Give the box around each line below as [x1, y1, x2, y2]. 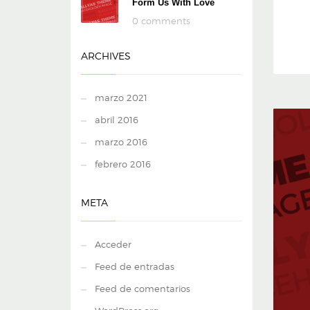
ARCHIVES [81, 50, 131, 62]
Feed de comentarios [95, 283, 190, 294]
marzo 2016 [95, 136, 147, 147]
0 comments [132, 15, 190, 26]
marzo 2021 [95, 92, 147, 103]
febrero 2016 [95, 158, 151, 170]
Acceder [95, 239, 131, 250]
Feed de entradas [95, 261, 174, 272]
